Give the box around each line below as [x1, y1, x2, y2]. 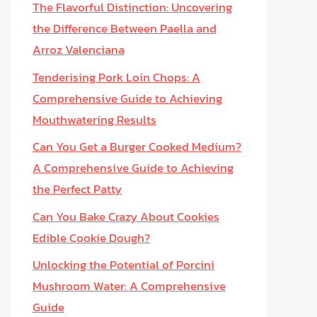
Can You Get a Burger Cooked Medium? [33, 137, 241, 156]
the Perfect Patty [33, 180, 122, 198]
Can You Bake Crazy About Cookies [33, 207, 219, 226]
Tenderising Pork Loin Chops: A [33, 67, 200, 86]
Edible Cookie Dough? [33, 228, 150, 247]
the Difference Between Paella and [33, 19, 217, 38]
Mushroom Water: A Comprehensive [33, 277, 226, 295]
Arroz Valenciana [33, 40, 125, 59]
